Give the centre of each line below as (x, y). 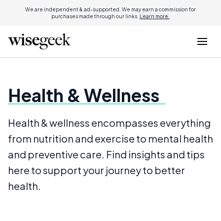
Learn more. (155, 16)
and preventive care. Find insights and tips (106, 154)
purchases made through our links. (95, 16)
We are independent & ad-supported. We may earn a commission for (110, 9)
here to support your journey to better (96, 170)
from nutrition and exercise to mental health (110, 138)
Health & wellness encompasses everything (109, 123)
